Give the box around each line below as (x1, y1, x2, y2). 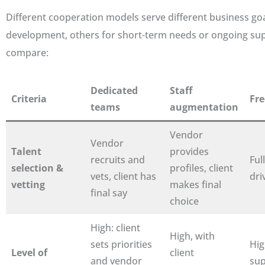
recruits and (91, 153, 145, 166)
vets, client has (91, 169, 156, 183)
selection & (11, 161, 63, 174)
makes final (170, 177, 221, 191)
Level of (11, 245, 47, 259)
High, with (170, 229, 215, 243)
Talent (11, 144, 41, 158)
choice (170, 194, 199, 208)
